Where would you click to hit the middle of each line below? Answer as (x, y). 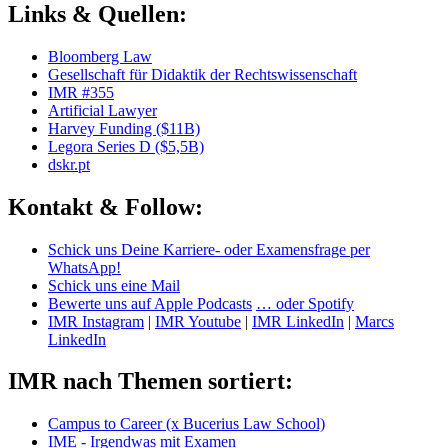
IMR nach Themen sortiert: (150, 381)
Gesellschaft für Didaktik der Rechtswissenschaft (202, 74)
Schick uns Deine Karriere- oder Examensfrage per (209, 249)
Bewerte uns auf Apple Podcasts (150, 303)
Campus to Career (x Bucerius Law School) (186, 424)
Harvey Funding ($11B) (124, 128)
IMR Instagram (96, 321)
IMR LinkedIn (298, 321)
